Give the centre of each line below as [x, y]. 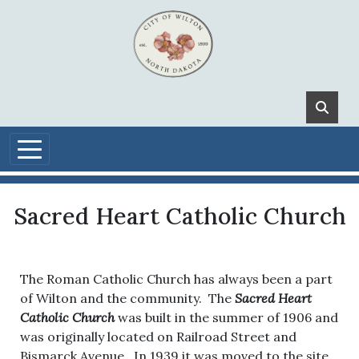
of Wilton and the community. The [127, 298]
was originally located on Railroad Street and [158, 337]
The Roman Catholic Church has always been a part [176, 279]
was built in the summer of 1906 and [228, 317]
